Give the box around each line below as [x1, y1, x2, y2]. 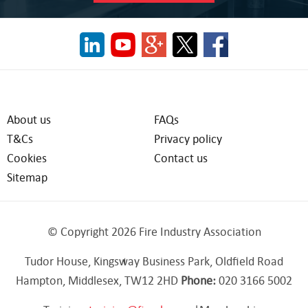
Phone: [181, 272, 219, 287]
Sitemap [7, 169, 47, 184]
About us [7, 111, 51, 126]
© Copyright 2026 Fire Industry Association [47, 223, 261, 239]
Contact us [154, 150, 208, 165]
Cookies [7, 150, 47, 165]
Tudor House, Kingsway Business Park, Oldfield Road [25, 253, 283, 268]
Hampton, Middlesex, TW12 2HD [16, 272, 181, 287]
